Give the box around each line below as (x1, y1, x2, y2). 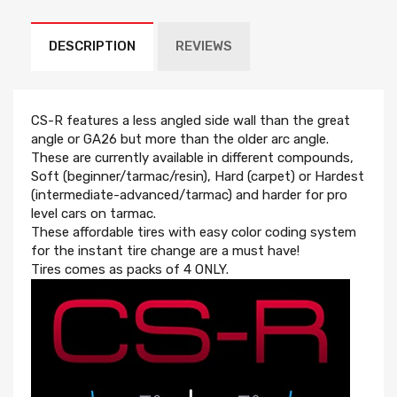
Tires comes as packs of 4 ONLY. (31, 261, 229, 277)
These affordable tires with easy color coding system (31, 224, 356, 240)
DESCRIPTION (49, 38, 136, 54)
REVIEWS (175, 38, 232, 54)
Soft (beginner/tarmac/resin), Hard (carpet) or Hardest (31, 168, 364, 184)
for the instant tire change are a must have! (31, 243, 300, 259)
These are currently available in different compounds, (31, 150, 354, 166)
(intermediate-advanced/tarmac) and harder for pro (31, 187, 347, 203)
